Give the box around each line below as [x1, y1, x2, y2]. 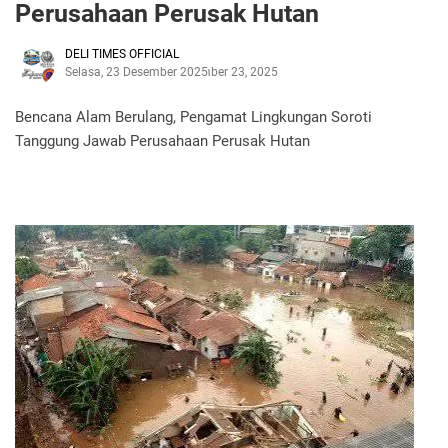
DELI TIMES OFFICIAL [65, 46, 179, 61]
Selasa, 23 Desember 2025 [65, 64, 208, 79]
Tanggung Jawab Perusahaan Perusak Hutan [15, 131, 310, 150]
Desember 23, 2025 [174, 64, 278, 79]
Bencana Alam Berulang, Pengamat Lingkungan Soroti [15, 107, 372, 126]
